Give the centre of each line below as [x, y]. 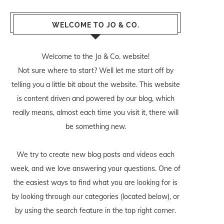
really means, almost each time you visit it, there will [95, 112]
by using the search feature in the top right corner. [95, 210]
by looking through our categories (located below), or [95, 196]
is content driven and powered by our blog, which [95, 98]
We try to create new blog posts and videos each [95, 154]
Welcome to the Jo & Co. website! [95, 56]
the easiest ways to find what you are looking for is [95, 182]
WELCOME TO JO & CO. [95, 25]
